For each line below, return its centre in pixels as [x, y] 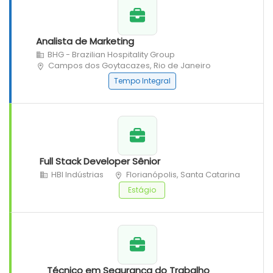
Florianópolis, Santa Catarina [183, 175]
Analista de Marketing [85, 41]
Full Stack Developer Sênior [100, 161]
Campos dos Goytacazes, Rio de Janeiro [129, 66]
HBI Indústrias [77, 175]
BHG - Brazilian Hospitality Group [111, 55]
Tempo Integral [142, 81]
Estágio [142, 190]
